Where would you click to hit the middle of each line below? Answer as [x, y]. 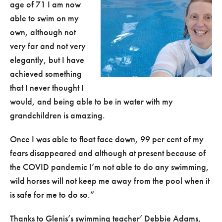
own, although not [43, 32]
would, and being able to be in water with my [91, 102]
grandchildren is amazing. [57, 115]
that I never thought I [47, 88]
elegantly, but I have [47, 60]
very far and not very [48, 46]
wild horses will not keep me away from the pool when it [110, 181]
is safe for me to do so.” [52, 195]
